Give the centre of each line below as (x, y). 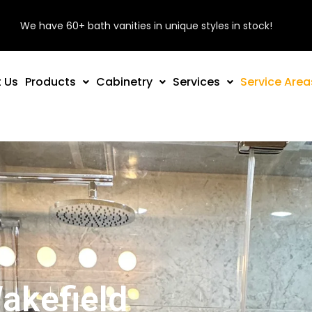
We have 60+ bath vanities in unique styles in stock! (146, 26)
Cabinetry (125, 82)
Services (197, 82)
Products (51, 82)
